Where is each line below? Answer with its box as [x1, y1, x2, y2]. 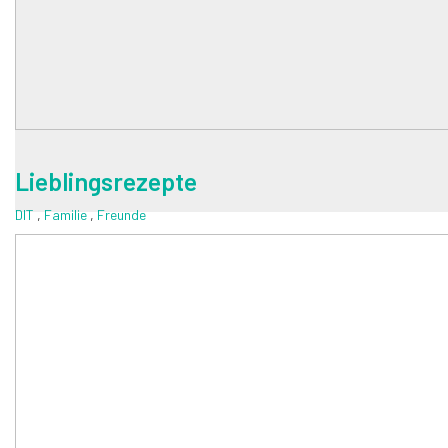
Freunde [97, 205, 146, 223]
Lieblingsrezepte [15, 166, 197, 197]
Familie [44, 205, 90, 223]
